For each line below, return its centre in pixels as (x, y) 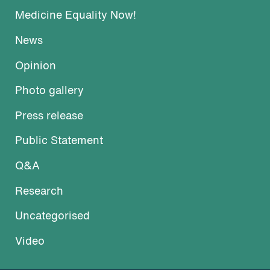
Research (39, 192)
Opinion (36, 66)
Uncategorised (52, 217)
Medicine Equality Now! (76, 16)
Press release (49, 116)
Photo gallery (49, 92)
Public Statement (59, 142)
